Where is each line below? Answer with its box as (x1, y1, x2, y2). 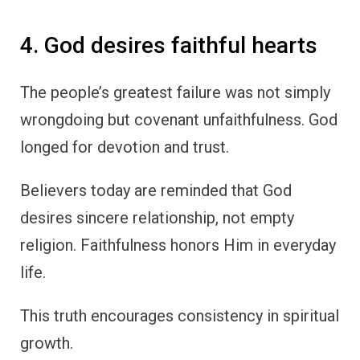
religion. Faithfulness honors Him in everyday (20, 235, 336, 256)
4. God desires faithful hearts (20, 31, 317, 59)
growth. (20, 333, 73, 354)
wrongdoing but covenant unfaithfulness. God (20, 110, 337, 130)
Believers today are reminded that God (20, 181, 292, 201)
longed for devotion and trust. (20, 137, 229, 157)
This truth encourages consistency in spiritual (20, 306, 339, 326)
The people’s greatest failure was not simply (20, 83, 330, 103)
